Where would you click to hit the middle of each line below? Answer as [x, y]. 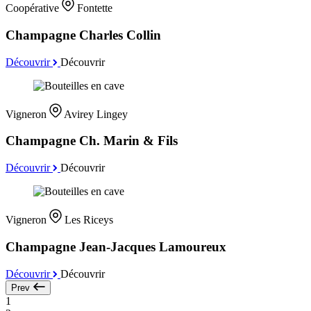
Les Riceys [89, 220]
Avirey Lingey [96, 114]
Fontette [95, 8]
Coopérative [34, 8]
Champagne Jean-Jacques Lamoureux [116, 246]
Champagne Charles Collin [83, 35]
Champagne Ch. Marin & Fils [92, 141]
